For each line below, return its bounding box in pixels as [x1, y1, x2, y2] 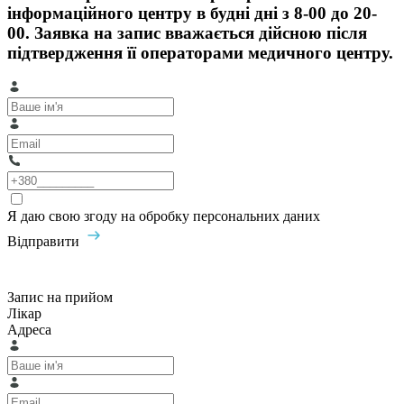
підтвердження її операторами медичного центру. [7, 42, 393, 62]
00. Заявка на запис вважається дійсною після [7, 23, 367, 42]
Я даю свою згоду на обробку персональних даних [7, 208, 320, 225]
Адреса [7, 322, 51, 338]
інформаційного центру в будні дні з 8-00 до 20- [7, 3, 377, 23]
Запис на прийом [7, 289, 113, 306]
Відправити [7, 234, 83, 250]
